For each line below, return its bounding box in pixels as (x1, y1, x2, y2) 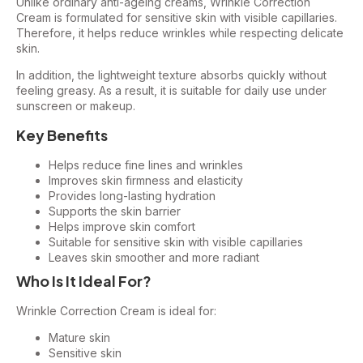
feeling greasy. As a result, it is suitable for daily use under (16, 83, 327, 98)
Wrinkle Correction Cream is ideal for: (16, 303, 216, 318)
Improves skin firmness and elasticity (49, 173, 243, 187)
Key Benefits (16, 125, 108, 144)
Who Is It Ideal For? (16, 271, 152, 290)
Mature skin (49, 330, 110, 344)
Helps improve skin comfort (49, 219, 195, 233)
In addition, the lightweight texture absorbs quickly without (16, 68, 327, 83)
